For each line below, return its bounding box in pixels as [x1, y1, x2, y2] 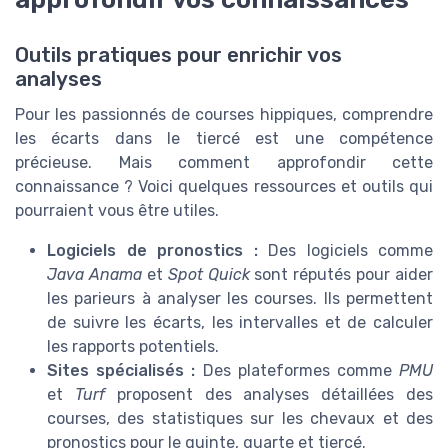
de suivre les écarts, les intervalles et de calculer [47, 313, 433, 333]
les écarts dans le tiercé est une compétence [15, 129, 433, 149]
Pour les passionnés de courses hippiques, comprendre [15, 105, 433, 125]
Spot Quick [167, 265, 250, 285]
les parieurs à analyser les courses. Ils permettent [47, 289, 433, 309]
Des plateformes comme [195, 361, 400, 381]
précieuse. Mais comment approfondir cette [15, 153, 433, 173]
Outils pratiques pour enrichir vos [15, 43, 342, 68]
